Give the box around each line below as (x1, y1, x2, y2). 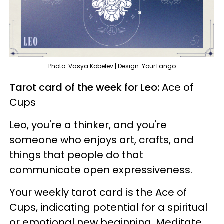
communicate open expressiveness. (9, 163, 195, 177)
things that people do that (9, 148, 143, 162)
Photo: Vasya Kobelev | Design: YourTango (48, 62, 176, 71)
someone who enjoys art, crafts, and (9, 133, 194, 147)
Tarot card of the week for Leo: (9, 80, 162, 95)
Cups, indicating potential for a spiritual (9, 200, 207, 215)
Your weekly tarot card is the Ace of (9, 185, 187, 200)
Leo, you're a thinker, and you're (9, 118, 167, 132)
